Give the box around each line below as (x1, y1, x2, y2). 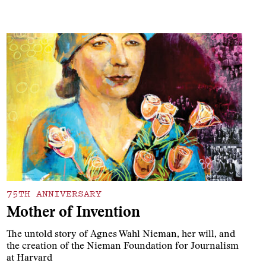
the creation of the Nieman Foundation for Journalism (6, 242, 239, 252)
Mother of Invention (6, 206, 140, 221)
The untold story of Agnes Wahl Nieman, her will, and (6, 230, 235, 240)
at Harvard (6, 254, 52, 264)
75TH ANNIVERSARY (6, 186, 102, 200)
